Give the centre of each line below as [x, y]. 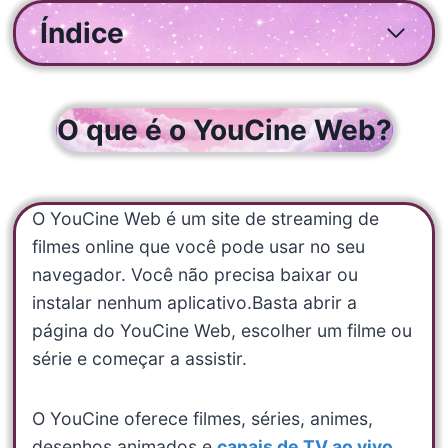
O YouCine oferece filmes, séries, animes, [202, 418]
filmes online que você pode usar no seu [198, 246]
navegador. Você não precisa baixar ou [194, 274]
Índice [81, 32]
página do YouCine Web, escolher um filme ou [221, 330]
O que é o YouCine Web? [224, 129]
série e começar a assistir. [139, 358]
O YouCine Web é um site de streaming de [205, 218]
